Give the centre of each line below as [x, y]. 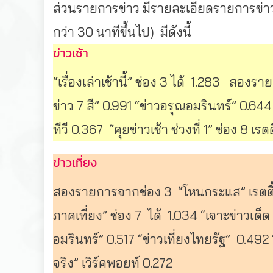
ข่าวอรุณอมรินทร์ [186, 106]
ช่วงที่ [186, 129]
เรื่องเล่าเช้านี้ [93, 82]
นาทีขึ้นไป [123, 32]
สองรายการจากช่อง [107, 192]
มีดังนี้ [176, 32]
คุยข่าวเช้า [141, 129]
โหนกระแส [212, 192]
